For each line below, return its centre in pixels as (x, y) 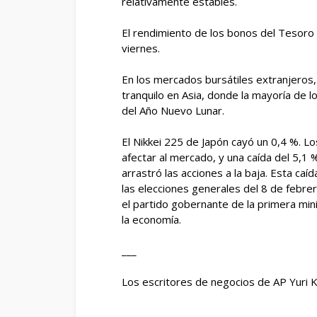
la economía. (151, 219)
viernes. (141, 48)
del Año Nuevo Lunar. (173, 110)
